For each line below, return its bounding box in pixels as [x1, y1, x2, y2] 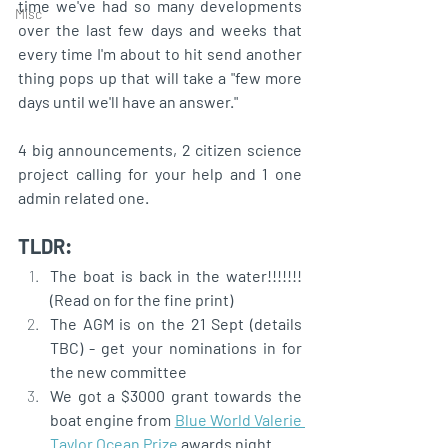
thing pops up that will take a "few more [18, 67, 302, 87]
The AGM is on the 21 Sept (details [50, 313, 302, 333]
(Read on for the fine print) [50, 289, 233, 309]
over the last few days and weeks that [18, 19, 302, 39]
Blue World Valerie [174, 409, 303, 429]
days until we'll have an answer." [18, 91, 238, 111]
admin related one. [18, 187, 149, 207]
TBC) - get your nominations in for [50, 337, 302, 357]
